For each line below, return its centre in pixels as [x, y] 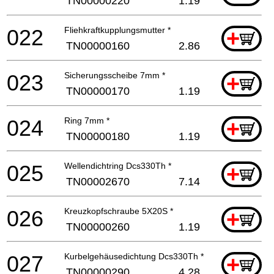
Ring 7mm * [87, 120]
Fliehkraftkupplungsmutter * [117, 30]
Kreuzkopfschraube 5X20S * [119, 211]
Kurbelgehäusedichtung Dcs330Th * [134, 256]
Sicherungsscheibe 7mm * [115, 75]
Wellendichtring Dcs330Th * [118, 165]
